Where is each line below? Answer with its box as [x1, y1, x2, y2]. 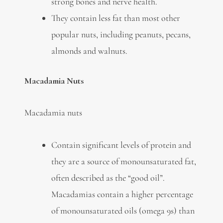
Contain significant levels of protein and [51, 139, 191, 150]
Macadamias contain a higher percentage [51, 188, 193, 200]
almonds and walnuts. [51, 45, 127, 56]
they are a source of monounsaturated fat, [51, 155, 196, 167]
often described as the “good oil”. [51, 172, 167, 183]
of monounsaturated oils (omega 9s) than [51, 205, 195, 216]
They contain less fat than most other [51, 12, 180, 23]
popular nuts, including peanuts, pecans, [51, 28, 191, 40]
